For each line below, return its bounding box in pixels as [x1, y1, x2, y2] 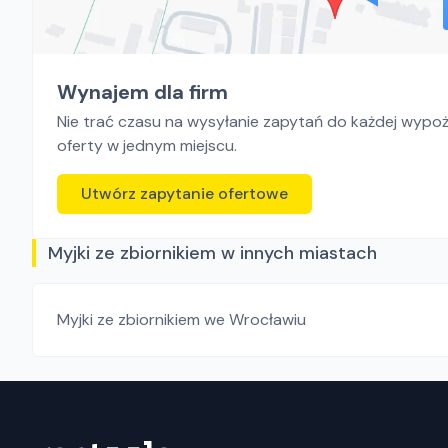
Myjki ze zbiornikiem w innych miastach [48, 241, 377, 265]
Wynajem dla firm [57, 79, 228, 105]
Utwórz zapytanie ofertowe [81, 183, 288, 204]
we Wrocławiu [204, 309, 306, 330]
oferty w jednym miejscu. [57, 135, 237, 156]
